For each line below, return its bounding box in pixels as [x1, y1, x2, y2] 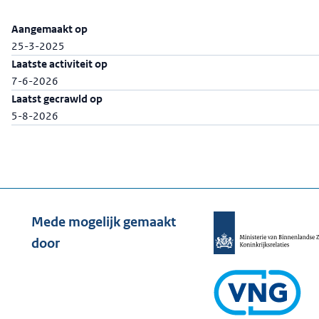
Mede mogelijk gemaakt [31, 214, 176, 230]
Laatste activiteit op [11, 57, 108, 70]
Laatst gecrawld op [11, 92, 103, 105]
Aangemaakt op [11, 22, 88, 36]
